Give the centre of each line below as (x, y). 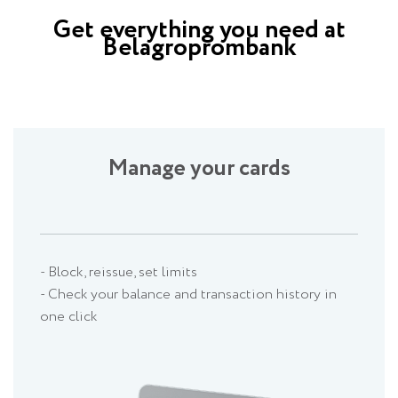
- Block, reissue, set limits (119, 273)
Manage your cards (199, 169)
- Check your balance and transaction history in (188, 295)
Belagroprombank (199, 48)
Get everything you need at (199, 31)
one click (68, 317)
